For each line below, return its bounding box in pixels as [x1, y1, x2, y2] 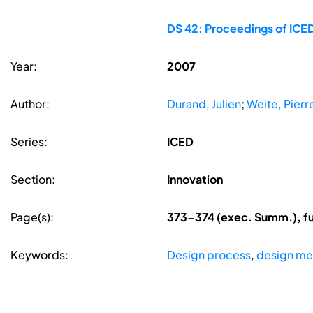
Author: [10, 96, 50, 112]
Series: [10, 134, 48, 150]
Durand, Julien [166, 96, 241, 112]
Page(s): [10, 210, 54, 225]
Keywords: [10, 247, 68, 263]
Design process [166, 247, 251, 263]
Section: [10, 172, 55, 187]
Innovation [166, 172, 223, 187]
